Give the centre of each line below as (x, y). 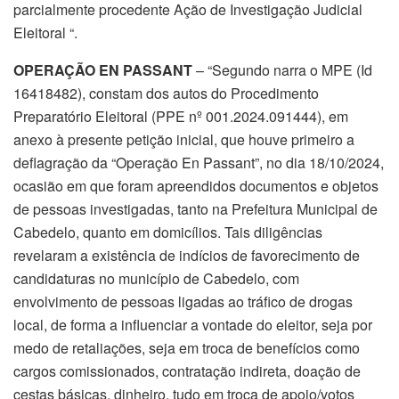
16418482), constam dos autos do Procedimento (166, 94)
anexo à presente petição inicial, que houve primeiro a (184, 140)
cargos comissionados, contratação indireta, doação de (187, 371)
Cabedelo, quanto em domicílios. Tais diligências (168, 232)
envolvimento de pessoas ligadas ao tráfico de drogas (183, 302)
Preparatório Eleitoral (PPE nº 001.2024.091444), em (181, 117)
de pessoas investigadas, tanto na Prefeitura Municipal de (195, 209)
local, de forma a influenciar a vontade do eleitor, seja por (193, 325)
